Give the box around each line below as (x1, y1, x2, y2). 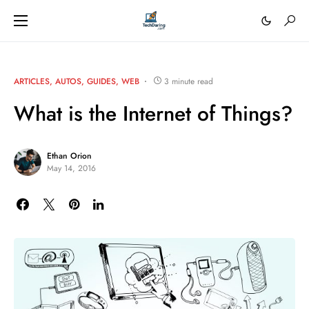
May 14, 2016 (47, 162, 96, 175)
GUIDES (87, 75, 116, 88)
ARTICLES (14, 75, 50, 88)
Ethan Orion (47, 150, 92, 162)
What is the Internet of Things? (14, 99, 293, 128)
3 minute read (164, 75, 213, 88)
